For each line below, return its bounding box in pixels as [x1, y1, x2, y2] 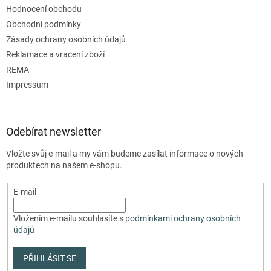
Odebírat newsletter [6, 125, 101, 138]
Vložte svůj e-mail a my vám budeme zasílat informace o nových [6, 148, 243, 158]
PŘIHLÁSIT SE [22, 253, 76, 263]
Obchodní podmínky [6, 19, 81, 29]
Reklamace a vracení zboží [6, 49, 105, 59]
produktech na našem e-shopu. [6, 160, 122, 170]
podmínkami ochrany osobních [125, 213, 241, 223]
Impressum [6, 79, 48, 90]
